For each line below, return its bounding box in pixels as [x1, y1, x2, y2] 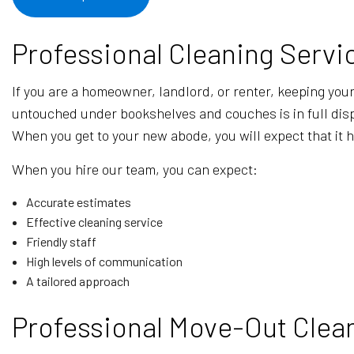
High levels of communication [25, 254, 183, 269]
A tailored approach [25, 273, 130, 288]
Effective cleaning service [25, 214, 163, 229]
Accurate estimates [25, 194, 131, 209]
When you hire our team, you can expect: [12, 160, 258, 178]
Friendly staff [25, 234, 96, 249]
